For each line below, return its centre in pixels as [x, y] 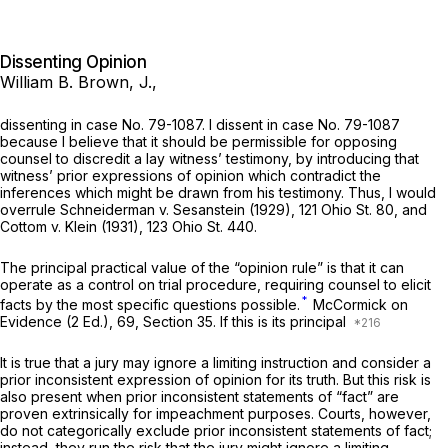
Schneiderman [109, 210]
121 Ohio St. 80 [346, 210]
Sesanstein [211, 210]
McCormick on [358, 305]
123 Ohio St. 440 [200, 227]
